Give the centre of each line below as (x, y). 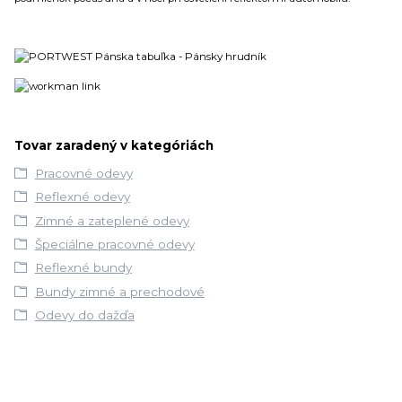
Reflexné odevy (82, 197)
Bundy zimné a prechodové (119, 291)
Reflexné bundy (83, 268)
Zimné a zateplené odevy (112, 220)
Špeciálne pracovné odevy (114, 244)
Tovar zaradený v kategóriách (114, 145)
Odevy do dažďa (84, 315)
